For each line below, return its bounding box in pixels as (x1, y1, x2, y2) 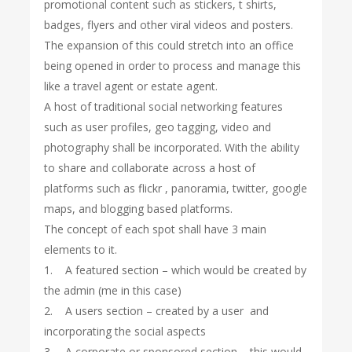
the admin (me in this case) (44, 283, 182, 298)
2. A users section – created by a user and (44, 303, 269, 318)
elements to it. (44, 242, 118, 257)
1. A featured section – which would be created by (44, 262, 307, 277)
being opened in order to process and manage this (44, 58, 302, 73)
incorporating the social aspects (44, 324, 207, 339)
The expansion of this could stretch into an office (44, 38, 295, 53)
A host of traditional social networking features (44, 99, 284, 114)
